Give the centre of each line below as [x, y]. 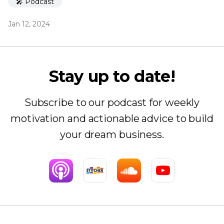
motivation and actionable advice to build [112, 119]
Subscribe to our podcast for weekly [112, 103]
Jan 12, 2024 [29, 24]
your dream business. [112, 135]
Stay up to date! [112, 76]
